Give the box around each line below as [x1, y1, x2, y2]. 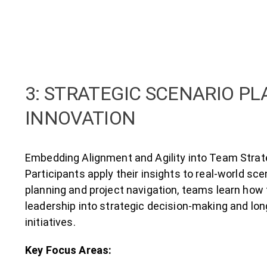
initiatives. [24, 215, 76, 228]
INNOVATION [24, 106, 136, 129]
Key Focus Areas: [24, 243, 112, 256]
